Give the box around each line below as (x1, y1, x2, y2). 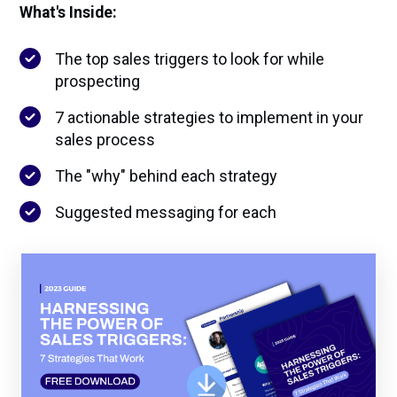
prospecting (55, 72, 141, 90)
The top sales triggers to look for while (55, 50, 325, 68)
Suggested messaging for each (55, 203, 277, 222)
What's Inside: (19, 4, 118, 21)
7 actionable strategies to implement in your (55, 108, 364, 127)
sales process (55, 130, 156, 149)
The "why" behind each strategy (55, 167, 278, 185)
